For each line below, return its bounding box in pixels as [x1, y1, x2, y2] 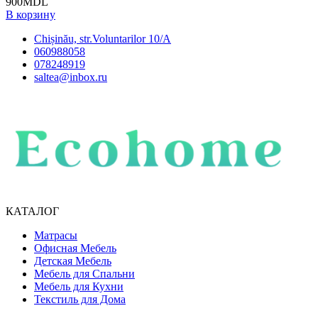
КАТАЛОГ [6, 204, 59, 217]
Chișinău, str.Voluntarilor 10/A [34, 32, 171, 45]
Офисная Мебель [34, 241, 116, 254]
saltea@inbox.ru [34, 70, 107, 83]
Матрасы [34, 229, 77, 241]
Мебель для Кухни [34, 280, 124, 292]
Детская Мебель [34, 254, 111, 267]
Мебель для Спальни [34, 267, 135, 280]
